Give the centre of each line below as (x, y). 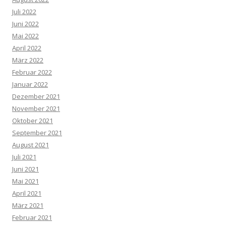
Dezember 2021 (36, 96)
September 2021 (37, 132)
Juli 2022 (24, 11)
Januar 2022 (30, 84)
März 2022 (28, 60)
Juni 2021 (25, 169)
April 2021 (27, 193)
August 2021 (31, 145)
